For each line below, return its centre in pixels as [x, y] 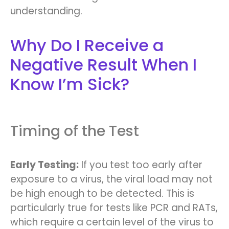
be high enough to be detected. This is [102, 194]
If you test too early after [141, 165]
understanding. [46, 11]
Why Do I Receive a [87, 45]
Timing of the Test [75, 131]
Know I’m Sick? [70, 84]
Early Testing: [44, 165]
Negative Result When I [104, 65]
